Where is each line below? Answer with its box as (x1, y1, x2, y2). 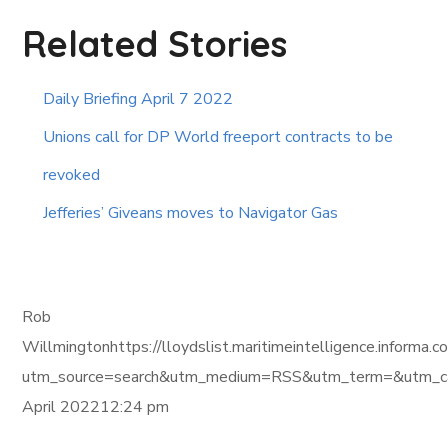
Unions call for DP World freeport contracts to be (43, 126, 394, 149)
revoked (43, 164, 101, 187)
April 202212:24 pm (22, 396, 170, 419)
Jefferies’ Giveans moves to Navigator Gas (43, 202, 339, 225)
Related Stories (22, 21, 288, 67)
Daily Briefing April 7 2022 (43, 88, 234, 111)
